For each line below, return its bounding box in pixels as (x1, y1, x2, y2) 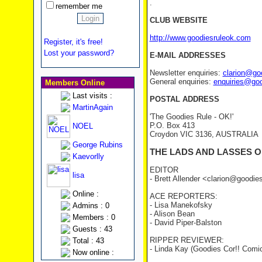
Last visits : (72, 91, 112, 100)
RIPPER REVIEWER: (149, 236, 224, 244)
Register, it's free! (43, 37, 103, 46)
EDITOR (149, 166, 178, 174)
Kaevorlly (72, 152, 104, 161)
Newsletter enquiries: (149, 68, 223, 77)
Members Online (42, 78, 105, 87)
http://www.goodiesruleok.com (149, 33, 251, 42)
